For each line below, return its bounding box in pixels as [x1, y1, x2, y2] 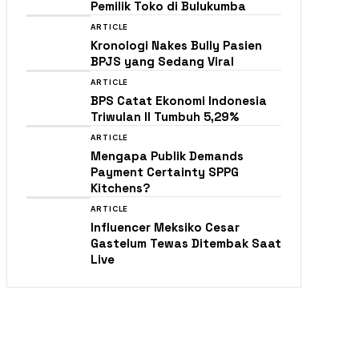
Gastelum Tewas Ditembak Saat [91, 236, 281, 251]
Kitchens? [91, 180, 151, 196]
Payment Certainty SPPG [91, 164, 239, 179]
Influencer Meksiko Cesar [91, 220, 240, 235]
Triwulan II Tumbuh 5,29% [91, 109, 239, 124]
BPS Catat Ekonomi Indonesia [91, 93, 267, 108]
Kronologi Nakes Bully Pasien [91, 38, 262, 53]
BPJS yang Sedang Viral [91, 54, 234, 69]
